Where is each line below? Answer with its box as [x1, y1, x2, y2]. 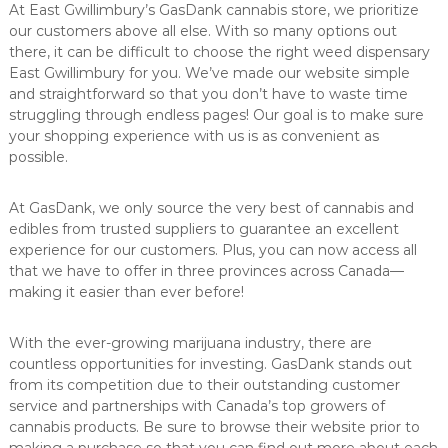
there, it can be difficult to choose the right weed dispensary [8, 43, 430, 62]
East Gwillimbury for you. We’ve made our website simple [8, 64, 410, 83]
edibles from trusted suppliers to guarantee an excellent [8, 220, 399, 239]
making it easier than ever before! [8, 283, 244, 302]
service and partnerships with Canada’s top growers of [8, 397, 385, 416]
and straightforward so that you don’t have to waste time [8, 85, 408, 104]
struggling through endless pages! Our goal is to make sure [8, 106, 424, 125]
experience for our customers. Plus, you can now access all [8, 241, 417, 260]
